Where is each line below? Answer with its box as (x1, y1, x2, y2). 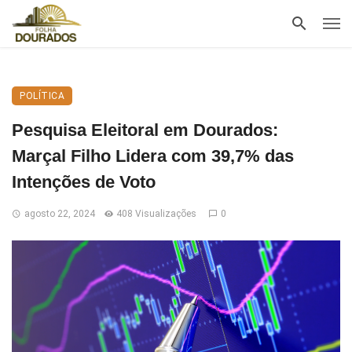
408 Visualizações (116, 208, 200, 219)
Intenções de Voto (12, 172, 156, 192)
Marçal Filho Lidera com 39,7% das (12, 146, 294, 166)
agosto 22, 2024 (24, 208, 95, 219)
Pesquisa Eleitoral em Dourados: (12, 120, 278, 140)
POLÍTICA (20, 90, 64, 101)
